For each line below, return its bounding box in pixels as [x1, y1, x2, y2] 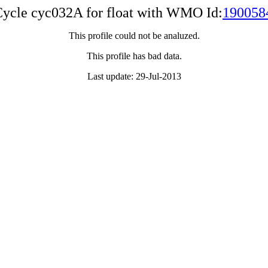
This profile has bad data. [86, 51, 182, 61]
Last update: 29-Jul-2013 [87, 71, 181, 81]
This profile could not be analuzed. [68, 31, 200, 41]
